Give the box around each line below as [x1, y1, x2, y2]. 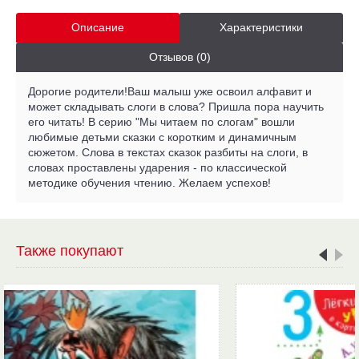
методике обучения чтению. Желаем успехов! [28, 175, 271, 189]
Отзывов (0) [148, 50, 211, 63]
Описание [71, 20, 124, 34]
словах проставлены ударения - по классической [28, 160, 287, 174]
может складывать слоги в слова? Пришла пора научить [28, 99, 324, 113]
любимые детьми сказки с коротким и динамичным [28, 130, 296, 143]
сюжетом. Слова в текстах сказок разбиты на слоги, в [28, 145, 308, 159]
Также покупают [16, 242, 123, 259]
